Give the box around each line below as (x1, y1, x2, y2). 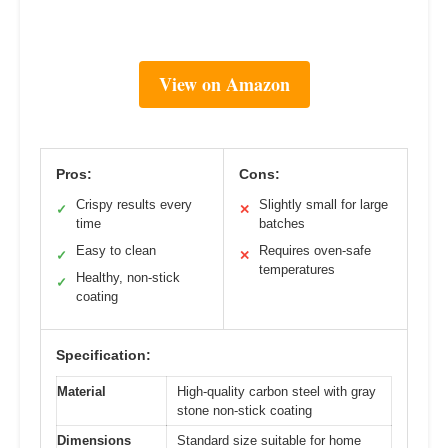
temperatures (259, 261, 335, 277)
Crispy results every (76, 196, 192, 212)
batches (259, 215, 305, 231)
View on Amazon (158, 70, 290, 97)
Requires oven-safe (259, 242, 371, 258)
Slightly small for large (259, 196, 388, 212)
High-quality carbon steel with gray (177, 383, 376, 399)
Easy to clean (76, 242, 156, 258)
